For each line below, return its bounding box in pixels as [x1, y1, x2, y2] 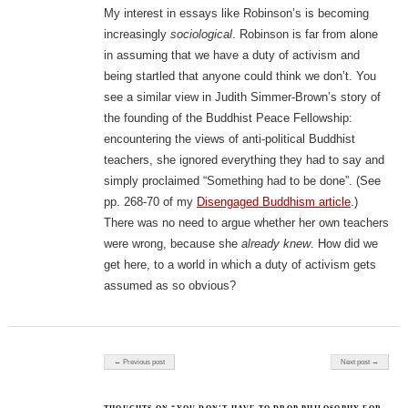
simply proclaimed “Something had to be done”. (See [103, 174, 381, 189]
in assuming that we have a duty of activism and [103, 48, 360, 63]
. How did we [310, 237, 378, 251]
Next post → [341, 358, 380, 367]
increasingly [103, 27, 170, 42]
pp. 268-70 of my [103, 195, 197, 209]
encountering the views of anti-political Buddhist [103, 132, 355, 147]
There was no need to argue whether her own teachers [103, 216, 389, 230]
